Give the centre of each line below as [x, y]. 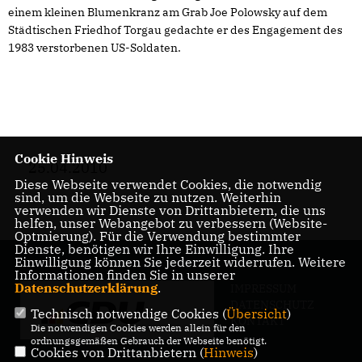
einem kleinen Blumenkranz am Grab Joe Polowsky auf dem [168, 13]
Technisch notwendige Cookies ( [128, 314]
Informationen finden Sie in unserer [124, 275]
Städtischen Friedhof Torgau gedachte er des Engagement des [175, 30]
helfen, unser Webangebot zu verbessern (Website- [170, 223]
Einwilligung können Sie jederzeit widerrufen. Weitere [180, 262]
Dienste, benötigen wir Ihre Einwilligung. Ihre [154, 249]
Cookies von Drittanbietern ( [117, 352]
